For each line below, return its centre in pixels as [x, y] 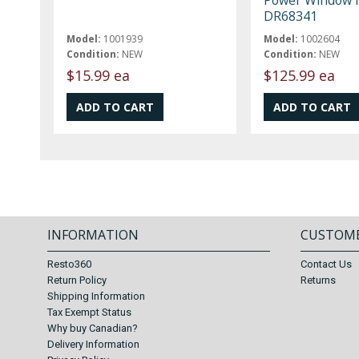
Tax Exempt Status [90, 313]
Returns [319, 280]
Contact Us [327, 264]
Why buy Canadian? [93, 329]
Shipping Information [97, 296]
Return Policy [77, 280]
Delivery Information [94, 345]
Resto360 [70, 264]
